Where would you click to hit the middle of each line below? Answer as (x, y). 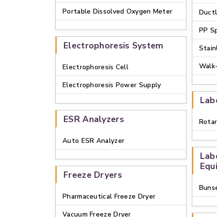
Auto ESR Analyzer (94, 141)
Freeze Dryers (93, 175)
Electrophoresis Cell (95, 67)
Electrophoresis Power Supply (112, 85)
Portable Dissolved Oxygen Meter (118, 11)
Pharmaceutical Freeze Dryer (109, 196)
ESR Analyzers (94, 119)
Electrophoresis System (114, 46)
